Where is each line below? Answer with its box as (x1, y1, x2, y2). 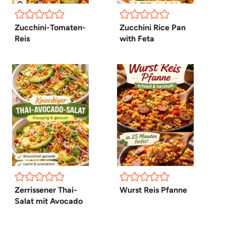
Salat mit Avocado (15, 196, 83, 206)
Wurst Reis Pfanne (120, 185, 187, 195)
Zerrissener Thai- (15, 185, 77, 195)
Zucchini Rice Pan (120, 22, 186, 32)
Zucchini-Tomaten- (15, 22, 86, 32)
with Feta (120, 33, 154, 43)
